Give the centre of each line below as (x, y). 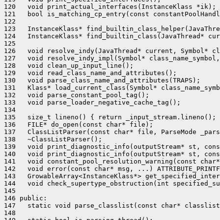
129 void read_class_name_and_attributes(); (90, 73)
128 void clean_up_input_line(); (69, 66)
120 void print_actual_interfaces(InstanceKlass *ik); (110, 7)
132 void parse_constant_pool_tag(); (77, 95)
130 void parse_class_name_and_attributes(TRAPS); (102, 80)
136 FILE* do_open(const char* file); (79, 124)
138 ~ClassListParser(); (53, 139)
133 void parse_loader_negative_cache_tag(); (92, 102)
